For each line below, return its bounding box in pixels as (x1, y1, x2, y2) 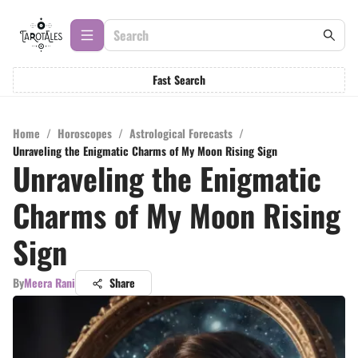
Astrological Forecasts (129, 125, 233, 141)
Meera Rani (24, 274, 75, 291)
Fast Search (153, 71, 205, 88)
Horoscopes (58, 125, 112, 141)
